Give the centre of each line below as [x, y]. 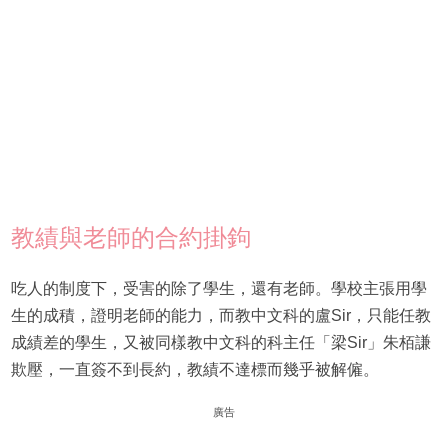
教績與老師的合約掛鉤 [130, 238]
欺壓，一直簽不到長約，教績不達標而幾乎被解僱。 [194, 370]
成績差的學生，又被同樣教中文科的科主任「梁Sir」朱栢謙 [220, 343]
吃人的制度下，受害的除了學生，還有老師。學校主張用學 [218, 289]
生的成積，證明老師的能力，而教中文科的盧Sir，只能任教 [220, 316]
